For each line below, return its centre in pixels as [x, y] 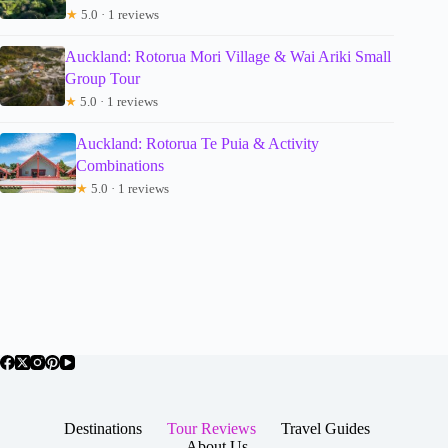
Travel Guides [326, 428]
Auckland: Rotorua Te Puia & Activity [197, 144]
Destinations [103, 428]
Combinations [120, 166]
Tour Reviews [212, 428]
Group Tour [103, 79]
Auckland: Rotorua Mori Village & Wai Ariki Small [228, 57]
